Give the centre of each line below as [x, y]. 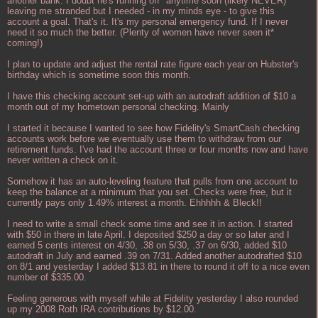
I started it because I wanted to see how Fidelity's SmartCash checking [153, 128]
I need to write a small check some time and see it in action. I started [150, 224]
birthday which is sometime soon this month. [99, 75]
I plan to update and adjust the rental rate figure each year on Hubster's [153, 64]
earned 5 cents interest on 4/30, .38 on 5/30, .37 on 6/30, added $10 [147, 245]
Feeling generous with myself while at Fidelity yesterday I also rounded [153, 298]
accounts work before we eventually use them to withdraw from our [144, 138]
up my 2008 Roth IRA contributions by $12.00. [102, 309]
